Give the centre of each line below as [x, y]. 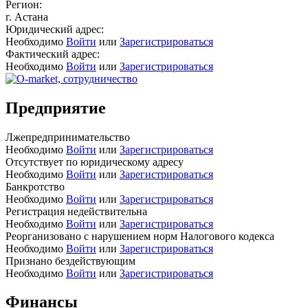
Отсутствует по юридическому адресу [95, 162]
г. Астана [27, 16]
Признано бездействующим [70, 261]
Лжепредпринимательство [68, 137]
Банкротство [35, 186]
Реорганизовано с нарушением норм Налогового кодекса [140, 236]
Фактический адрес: [53, 54]
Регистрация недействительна [76, 211]
